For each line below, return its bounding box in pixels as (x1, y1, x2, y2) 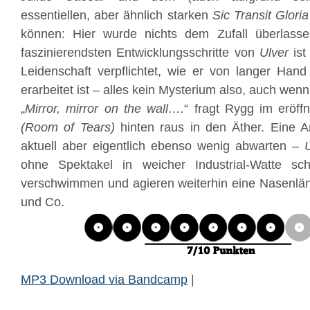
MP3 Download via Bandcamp (21, 273, 188, 286)
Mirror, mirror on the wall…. (25, 102, 185, 116)
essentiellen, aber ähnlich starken (21, 8, 212, 22)
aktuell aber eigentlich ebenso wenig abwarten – (21, 139, 304, 153)
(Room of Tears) (21, 120, 115, 134)
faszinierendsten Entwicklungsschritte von (21, 46, 259, 60)
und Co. (21, 195, 64, 209)
